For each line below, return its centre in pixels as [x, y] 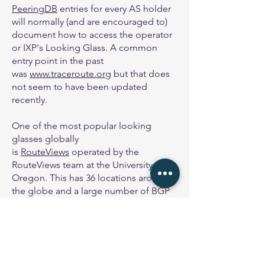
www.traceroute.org [70, 74]
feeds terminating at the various [78, 204]
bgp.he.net [69, 256]
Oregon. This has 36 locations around [90, 178]
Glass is [29, 256]
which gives [118, 256]
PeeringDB [35, 9]
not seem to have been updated [80, 87]
